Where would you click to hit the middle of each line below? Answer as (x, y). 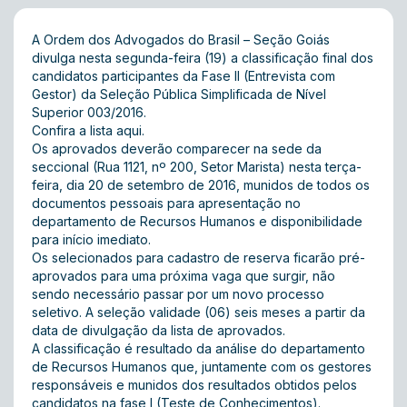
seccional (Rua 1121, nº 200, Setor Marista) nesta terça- (197, 167)
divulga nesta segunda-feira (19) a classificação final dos (203, 58)
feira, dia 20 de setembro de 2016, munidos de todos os (201, 185)
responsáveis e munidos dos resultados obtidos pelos (194, 385)
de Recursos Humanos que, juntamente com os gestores (202, 367)
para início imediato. (91, 239)
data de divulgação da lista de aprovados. (159, 330)
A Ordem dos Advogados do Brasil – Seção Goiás (181, 40)
